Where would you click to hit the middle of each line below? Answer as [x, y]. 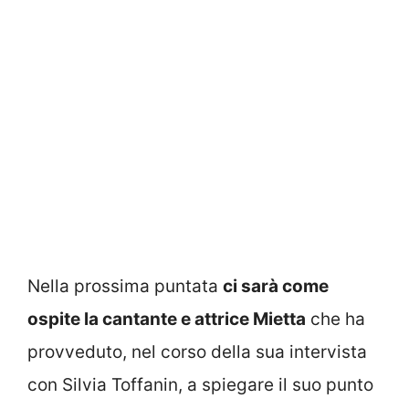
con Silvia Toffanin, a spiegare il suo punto [200, 384]
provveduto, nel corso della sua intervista [197, 351]
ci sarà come [276, 286]
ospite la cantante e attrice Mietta [167, 319]
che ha [336, 319]
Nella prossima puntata [125, 286]
